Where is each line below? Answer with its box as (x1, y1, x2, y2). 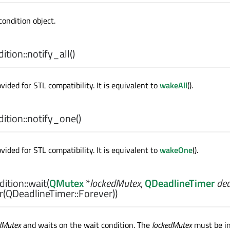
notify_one (27, 110, 76, 127)
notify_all (27, 46, 70, 62)
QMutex (49, 175, 84, 191)
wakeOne (160, 144, 193, 157)
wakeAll (160, 79, 187, 92)
